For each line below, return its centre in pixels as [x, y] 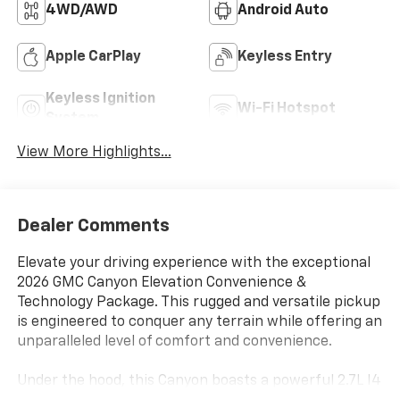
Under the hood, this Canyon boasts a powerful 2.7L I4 [199, 381]
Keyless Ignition [100, 100]
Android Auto [283, 11]
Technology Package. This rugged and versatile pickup [198, 302]
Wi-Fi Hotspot [287, 109]
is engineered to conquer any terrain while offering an [199, 322]
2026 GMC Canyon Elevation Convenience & [161, 283]
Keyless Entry [285, 58]
